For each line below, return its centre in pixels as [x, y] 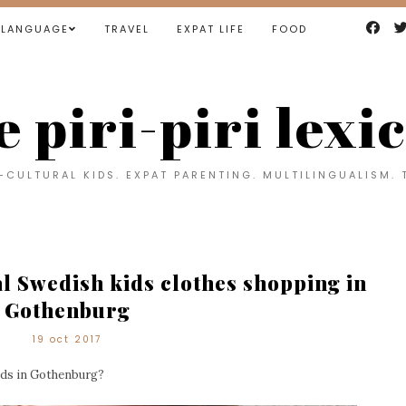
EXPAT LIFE [210, 29]
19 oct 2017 [67, 339]
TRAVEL [126, 29]
